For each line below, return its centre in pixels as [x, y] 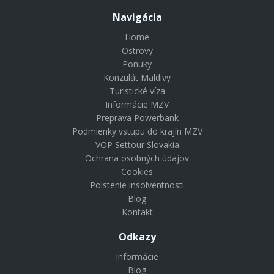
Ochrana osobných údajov [137, 158]
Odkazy [137, 237]
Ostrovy [137, 50]
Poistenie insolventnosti [137, 185]
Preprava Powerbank [137, 118]
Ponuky [137, 64]
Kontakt [137, 212]
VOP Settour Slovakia [137, 145]
